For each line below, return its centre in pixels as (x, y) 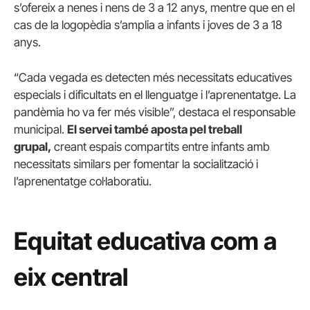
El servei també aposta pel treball (155, 130)
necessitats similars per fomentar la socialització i (136, 164)
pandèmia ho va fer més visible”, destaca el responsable (155, 112)
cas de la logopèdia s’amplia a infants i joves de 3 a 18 (148, 25)
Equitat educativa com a (145, 241)
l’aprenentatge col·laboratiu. (83, 182)
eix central (71, 277)
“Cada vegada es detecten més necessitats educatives (153, 78)
